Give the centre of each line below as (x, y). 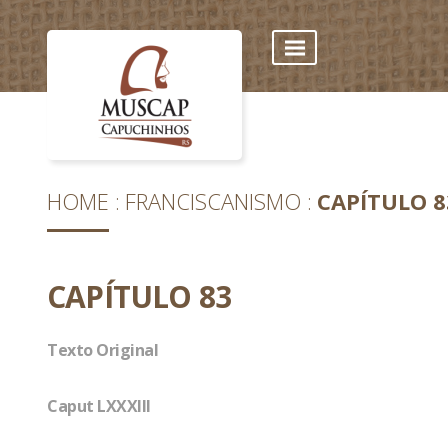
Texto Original (102, 350)
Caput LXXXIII (99, 406)
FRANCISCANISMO (213, 201)
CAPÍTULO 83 (139, 296)
